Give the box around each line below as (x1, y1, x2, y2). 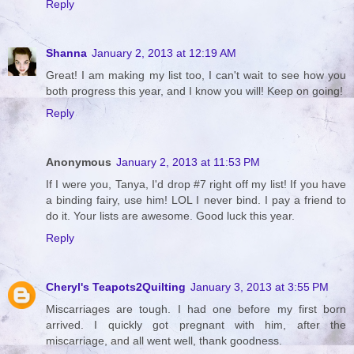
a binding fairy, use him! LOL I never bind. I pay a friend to (46, 194, 346, 207)
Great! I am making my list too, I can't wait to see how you (46, 69, 346, 82)
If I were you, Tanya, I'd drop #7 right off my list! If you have (46, 178, 346, 191)
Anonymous (46, 156, 111, 169)
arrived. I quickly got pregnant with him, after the (46, 318, 346, 332)
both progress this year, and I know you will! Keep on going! (46, 85, 343, 98)
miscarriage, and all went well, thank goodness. (46, 334, 282, 348)
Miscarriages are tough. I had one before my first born (46, 303, 346, 316)
